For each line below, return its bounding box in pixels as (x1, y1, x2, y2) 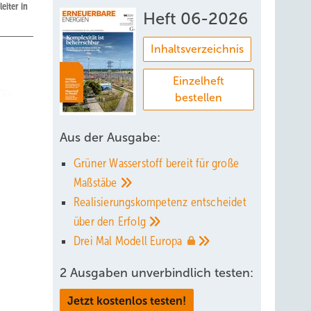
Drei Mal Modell (74, 234, 151, 248)
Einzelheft (173, 75, 224, 87)
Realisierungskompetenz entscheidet (74, 195, 246, 209)
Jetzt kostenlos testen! (67, 295, 186, 307)
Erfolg (117, 215, 149, 228)
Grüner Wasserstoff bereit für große (74, 156, 239, 170)
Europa (150, 234, 185, 248)
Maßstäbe (74, 176, 120, 190)
